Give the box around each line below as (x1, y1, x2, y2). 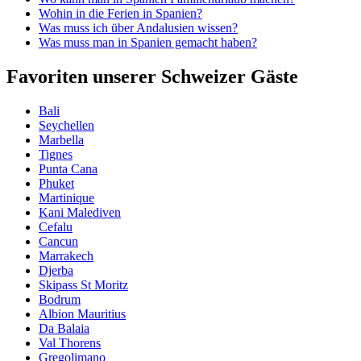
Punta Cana (39, 162, 98, 176)
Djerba (39, 263, 73, 278)
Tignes (39, 147, 73, 162)
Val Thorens (39, 336, 101, 351)
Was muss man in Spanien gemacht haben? (39, 35, 257, 50)
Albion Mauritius (39, 307, 126, 322)
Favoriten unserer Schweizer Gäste (6, 66, 298, 88)
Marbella (39, 133, 84, 147)
